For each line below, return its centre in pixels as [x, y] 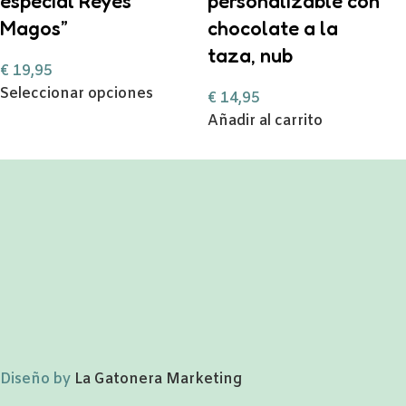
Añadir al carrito [265, 121]
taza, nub [250, 55]
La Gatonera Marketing [158, 379]
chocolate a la [273, 28]
